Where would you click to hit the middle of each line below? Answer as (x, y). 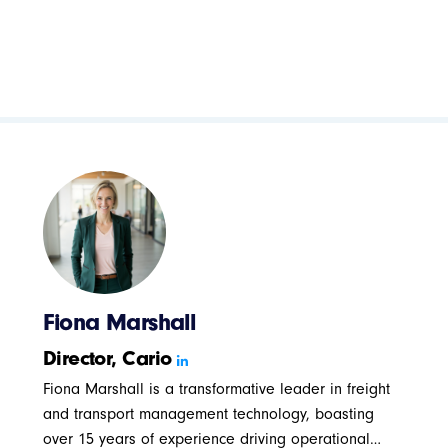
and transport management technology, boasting (208, 413)
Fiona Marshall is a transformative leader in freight (216, 388)
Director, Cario (110, 357)
